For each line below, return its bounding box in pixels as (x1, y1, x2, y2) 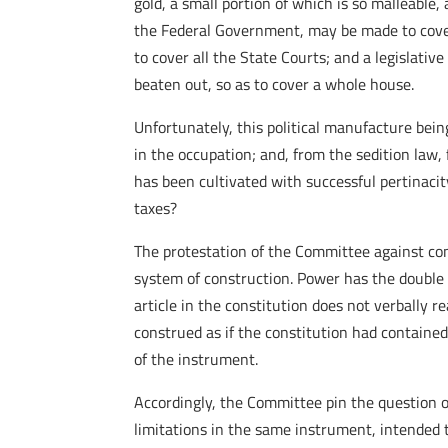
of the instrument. (134, 347, 259, 371)
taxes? (134, 196, 178, 220)
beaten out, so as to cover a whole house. (134, 72, 415, 96)
